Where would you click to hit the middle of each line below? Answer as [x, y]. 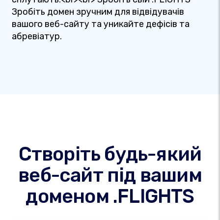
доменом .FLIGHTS [110, 196]
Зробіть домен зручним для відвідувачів [98, 12]
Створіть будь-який [110, 154]
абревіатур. [37, 36]
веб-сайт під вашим [110, 175]
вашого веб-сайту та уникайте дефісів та [101, 24]
